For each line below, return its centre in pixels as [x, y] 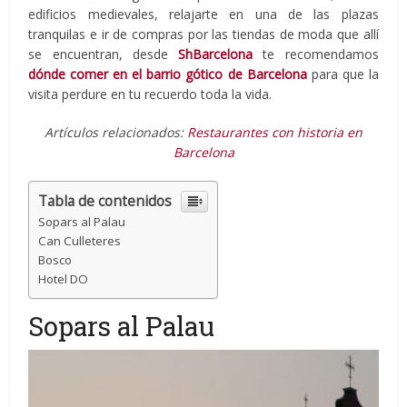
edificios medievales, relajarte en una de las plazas [203, 14]
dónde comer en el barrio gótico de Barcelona [168, 74]
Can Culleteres [80, 240]
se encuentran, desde [104, 54]
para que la [345, 74]
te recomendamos [316, 54]
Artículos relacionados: [116, 132]
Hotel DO [64, 278]
